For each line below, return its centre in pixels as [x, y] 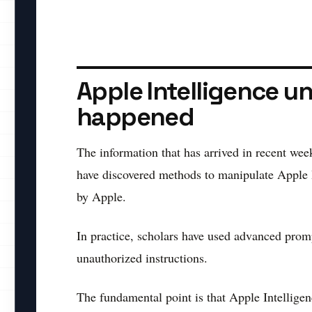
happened [135, 117]
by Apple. [101, 197]
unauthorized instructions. [142, 258]
